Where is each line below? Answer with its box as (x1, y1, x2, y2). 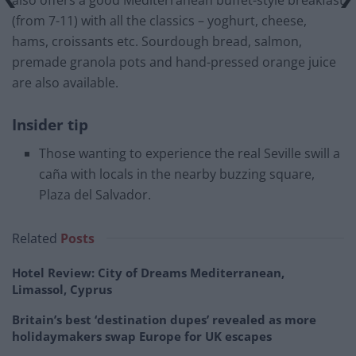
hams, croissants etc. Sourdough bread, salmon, (12, 33, 302, 51)
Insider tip (12, 113, 88, 135)
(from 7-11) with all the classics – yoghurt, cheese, (12, 12, 307, 30)
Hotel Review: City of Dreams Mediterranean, (12, 265, 284, 281)
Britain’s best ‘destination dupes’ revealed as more (12, 311, 316, 328)
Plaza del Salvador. (39, 186, 152, 204)
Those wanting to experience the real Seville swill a (39, 145, 341, 163)
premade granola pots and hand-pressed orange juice (12, 53, 336, 72)
